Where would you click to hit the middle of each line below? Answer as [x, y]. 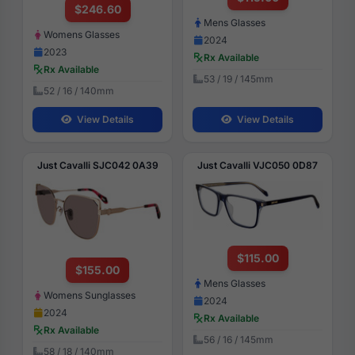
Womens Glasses [82, 35]
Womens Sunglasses [90, 296]
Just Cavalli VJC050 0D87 [258, 166]
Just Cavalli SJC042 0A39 [97, 166]
